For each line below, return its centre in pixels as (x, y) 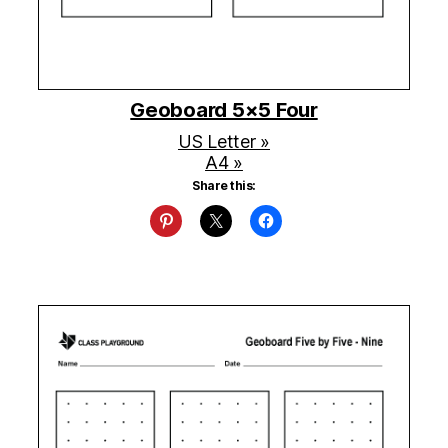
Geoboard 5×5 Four (224, 110)
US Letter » (224, 142)
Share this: (224, 186)
